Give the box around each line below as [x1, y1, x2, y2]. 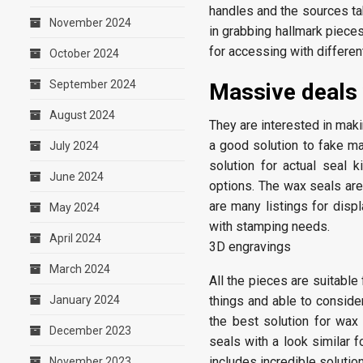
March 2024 [49, 263, 110, 275]
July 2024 [49, 139, 99, 152]
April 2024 [49, 232, 101, 245]
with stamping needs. [209, 219, 330, 234]
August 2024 [49, 109, 115, 122]
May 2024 [49, 201, 100, 214]
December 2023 [49, 324, 131, 337]
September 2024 [49, 78, 136, 91]
